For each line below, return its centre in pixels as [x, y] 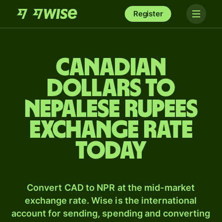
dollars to [111, 89]
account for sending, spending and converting [111, 213]
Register [148, 14]
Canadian [111, 68]
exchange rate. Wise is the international [111, 200]
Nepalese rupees [111, 110]
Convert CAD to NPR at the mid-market [111, 188]
